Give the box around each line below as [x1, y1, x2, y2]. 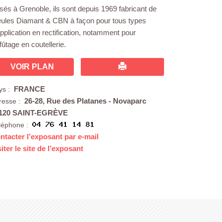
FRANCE [14, 85, 46, 93]
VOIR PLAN [10, 62, 54, 71]
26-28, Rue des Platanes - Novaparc [24, 97, 147, 105]
